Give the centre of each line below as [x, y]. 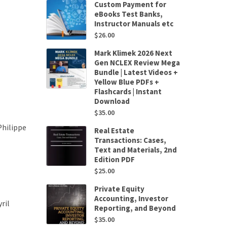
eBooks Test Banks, [128, 14]
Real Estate [114, 130]
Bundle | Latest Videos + [136, 72]
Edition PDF [115, 159]
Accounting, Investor [131, 198]
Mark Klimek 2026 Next [133, 53]
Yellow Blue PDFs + [127, 82]
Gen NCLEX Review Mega [137, 63]
